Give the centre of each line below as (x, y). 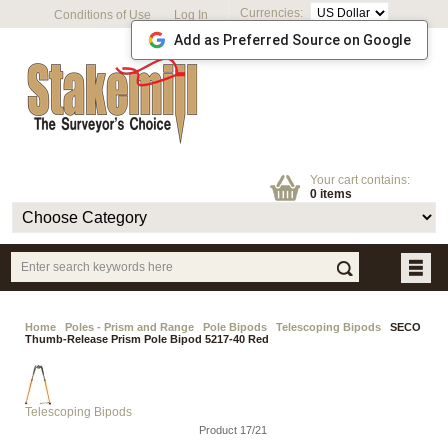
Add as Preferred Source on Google (292, 40)
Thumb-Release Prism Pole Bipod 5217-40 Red (147, 339)
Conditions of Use (103, 15)
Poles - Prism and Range (129, 327)
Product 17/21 (232, 430)
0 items (330, 194)
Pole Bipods (235, 327)
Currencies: (275, 13)
